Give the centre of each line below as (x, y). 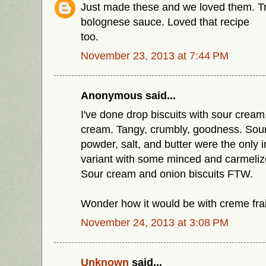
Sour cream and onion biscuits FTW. (167, 174)
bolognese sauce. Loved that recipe (165, 21)
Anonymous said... (128, 96)
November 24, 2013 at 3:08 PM (155, 222)
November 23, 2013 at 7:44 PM (155, 55)
